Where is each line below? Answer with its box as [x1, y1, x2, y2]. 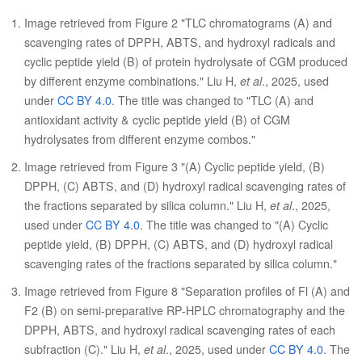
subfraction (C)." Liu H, [24, 341, 144, 357]
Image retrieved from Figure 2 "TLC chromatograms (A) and [24, 15, 332, 31]
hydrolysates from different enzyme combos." [24, 131, 255, 147]
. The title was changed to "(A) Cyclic [140, 217, 328, 233]
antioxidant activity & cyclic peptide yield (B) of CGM [24, 112, 290, 128]
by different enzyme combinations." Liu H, [24, 73, 240, 89]
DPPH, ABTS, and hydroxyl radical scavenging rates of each [24, 322, 335, 338]
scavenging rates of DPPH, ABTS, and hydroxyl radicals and [24, 34, 335, 50]
